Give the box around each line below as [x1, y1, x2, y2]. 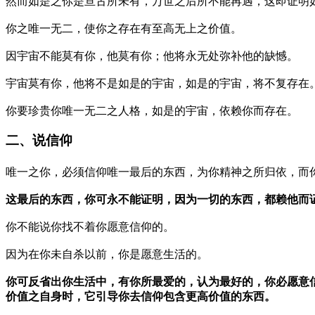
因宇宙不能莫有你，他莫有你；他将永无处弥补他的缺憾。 [6, 49, 298, 62]
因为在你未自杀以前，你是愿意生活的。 [6, 247, 208, 260]
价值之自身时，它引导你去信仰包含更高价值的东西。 [6, 290, 276, 302]
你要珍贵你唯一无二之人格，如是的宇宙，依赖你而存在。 [6, 104, 298, 117]
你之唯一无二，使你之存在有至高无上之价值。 [6, 22, 242, 34]
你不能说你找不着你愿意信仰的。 [6, 220, 174, 233]
